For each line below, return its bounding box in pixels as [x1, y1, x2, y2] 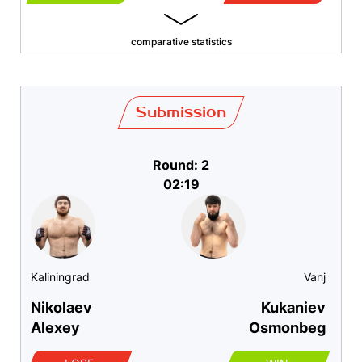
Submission [136, 103, 226, 122]
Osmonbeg [249, 319, 326, 337]
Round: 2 [153, 157, 209, 174]
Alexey [31, 319, 80, 337]
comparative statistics [130, 36, 232, 48]
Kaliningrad [31, 270, 90, 284]
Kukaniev [261, 299, 326, 317]
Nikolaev [31, 299, 92, 317]
